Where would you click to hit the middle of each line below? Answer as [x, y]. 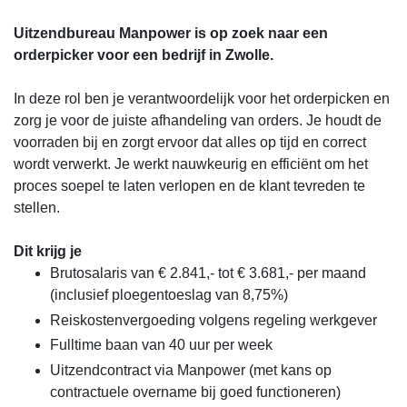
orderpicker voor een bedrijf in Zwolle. [144, 55]
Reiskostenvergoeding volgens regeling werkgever [213, 320]
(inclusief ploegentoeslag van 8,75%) [169, 295]
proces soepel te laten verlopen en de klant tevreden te [189, 186]
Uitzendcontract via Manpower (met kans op [191, 370]
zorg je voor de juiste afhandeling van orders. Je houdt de [198, 121]
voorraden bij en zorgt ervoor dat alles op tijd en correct [190, 143]
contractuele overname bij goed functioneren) [195, 392]
